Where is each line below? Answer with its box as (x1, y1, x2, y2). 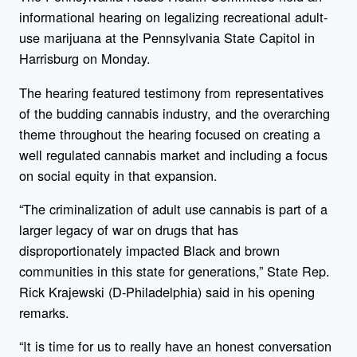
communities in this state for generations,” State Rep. (19, 261, 330, 280)
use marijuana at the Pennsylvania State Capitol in (19, 28, 315, 48)
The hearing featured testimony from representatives (19, 82, 324, 102)
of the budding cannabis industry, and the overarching (19, 103, 330, 123)
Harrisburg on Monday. (19, 49, 155, 69)
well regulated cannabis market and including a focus (19, 144, 328, 164)
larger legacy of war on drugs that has (19, 219, 238, 239)
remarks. (19, 302, 69, 322)
